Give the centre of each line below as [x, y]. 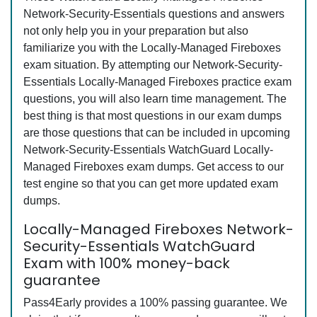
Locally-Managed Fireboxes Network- [158, 230]
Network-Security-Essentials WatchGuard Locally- [148, 150]
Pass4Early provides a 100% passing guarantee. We [155, 303]
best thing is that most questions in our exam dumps [152, 116]
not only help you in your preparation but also [136, 31]
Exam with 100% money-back [127, 264]
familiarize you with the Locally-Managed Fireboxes [152, 48]
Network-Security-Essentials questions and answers [154, 14]
